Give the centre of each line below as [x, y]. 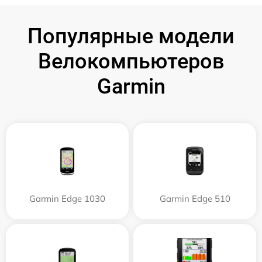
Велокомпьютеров [131, 61]
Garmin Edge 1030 [67, 199]
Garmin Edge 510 [195, 199]
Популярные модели [131, 36]
